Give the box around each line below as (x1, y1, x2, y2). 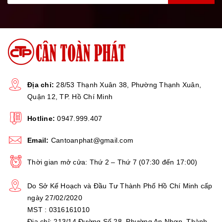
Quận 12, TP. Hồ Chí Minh (27, 92, 112, 101)
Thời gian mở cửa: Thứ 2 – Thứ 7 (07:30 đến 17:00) (27, 158, 198, 166)
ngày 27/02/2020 (27, 193, 82, 202)
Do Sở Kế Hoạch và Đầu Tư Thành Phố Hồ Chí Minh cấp (27, 181, 213, 190)
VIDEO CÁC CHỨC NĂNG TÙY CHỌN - (7, 128, 190, 140)
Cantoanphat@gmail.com (51, 136, 133, 144)
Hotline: (27, 114, 55, 122)
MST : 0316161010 (27, 205, 90, 214)
